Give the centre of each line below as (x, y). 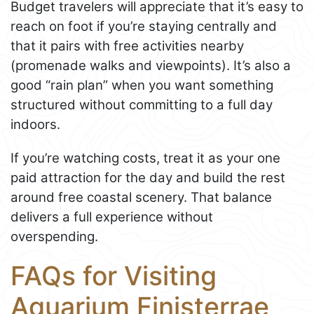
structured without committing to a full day (142, 105)
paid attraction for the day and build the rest (148, 178)
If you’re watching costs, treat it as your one (145, 158)
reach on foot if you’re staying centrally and (144, 27)
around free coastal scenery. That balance (141, 198)
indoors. (35, 125)
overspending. (54, 237)
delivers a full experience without (112, 217)
